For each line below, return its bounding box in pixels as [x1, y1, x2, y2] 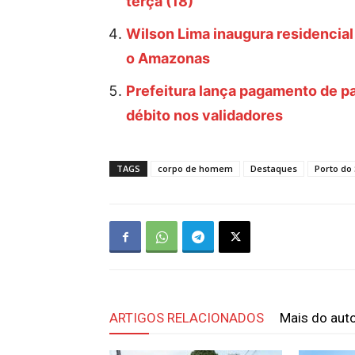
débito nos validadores [126, 107, 283, 124]
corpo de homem [158, 162, 233, 174]
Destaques [250, 162, 297, 174]
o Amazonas [126, 50, 210, 67]
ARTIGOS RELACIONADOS [109, 310, 264, 326]
